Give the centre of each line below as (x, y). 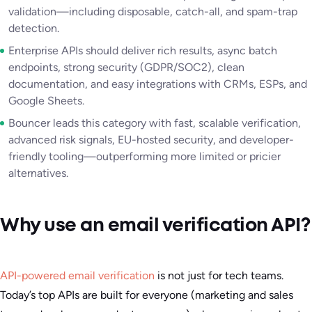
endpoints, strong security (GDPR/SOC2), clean (126, 67)
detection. (34, 28)
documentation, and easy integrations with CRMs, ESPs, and (158, 84)
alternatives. (38, 173)
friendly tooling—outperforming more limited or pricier (145, 156)
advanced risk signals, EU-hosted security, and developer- (151, 140)
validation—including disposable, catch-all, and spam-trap (153, 11)
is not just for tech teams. (219, 275)
